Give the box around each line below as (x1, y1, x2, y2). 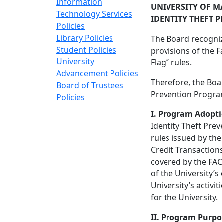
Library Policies (56, 32, 113, 43)
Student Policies (56, 44, 116, 55)
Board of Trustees (56, 80, 123, 91)
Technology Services (56, 8, 132, 19)
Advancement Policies (56, 68, 138, 79)
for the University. (151, 192, 218, 203)
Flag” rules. (151, 57, 192, 68)
